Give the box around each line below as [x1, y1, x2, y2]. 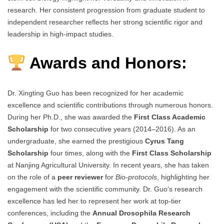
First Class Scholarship [132, 148, 211, 157]
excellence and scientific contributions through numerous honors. [7, 100, 213, 109]
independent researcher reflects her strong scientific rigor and [7, 17, 202, 26]
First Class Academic [134, 112, 205, 121]
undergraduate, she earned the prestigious [7, 136, 145, 145]
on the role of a [7, 172, 57, 181]
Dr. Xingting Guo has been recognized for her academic [7, 88, 183, 97]
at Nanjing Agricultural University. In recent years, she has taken [7, 160, 209, 169]
